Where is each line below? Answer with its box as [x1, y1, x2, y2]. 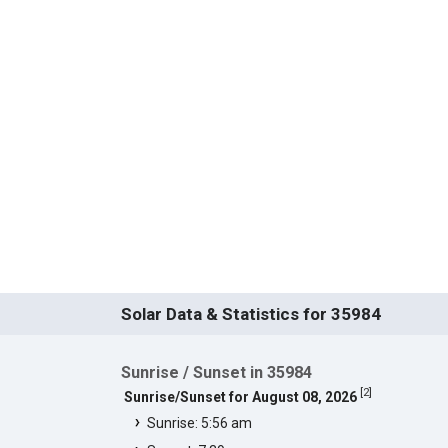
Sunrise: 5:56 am [146, 414, 252, 431]
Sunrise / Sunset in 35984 [120, 362, 312, 382]
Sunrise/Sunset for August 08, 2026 [123, 388, 357, 405]
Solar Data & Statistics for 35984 [120, 303, 381, 324]
